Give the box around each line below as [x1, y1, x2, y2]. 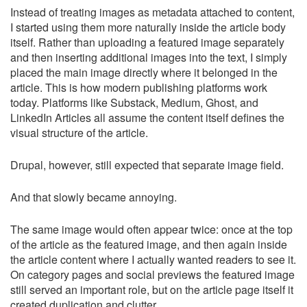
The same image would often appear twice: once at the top [10, 221, 293, 237]
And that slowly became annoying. [10, 189, 177, 205]
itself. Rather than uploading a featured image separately [10, 34, 284, 50]
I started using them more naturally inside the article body [10, 19, 286, 35]
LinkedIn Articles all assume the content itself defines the [10, 110, 284, 125]
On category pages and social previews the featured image [10, 267, 295, 282]
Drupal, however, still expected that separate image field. [10, 157, 284, 173]
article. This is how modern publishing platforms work [10, 79, 267, 95]
